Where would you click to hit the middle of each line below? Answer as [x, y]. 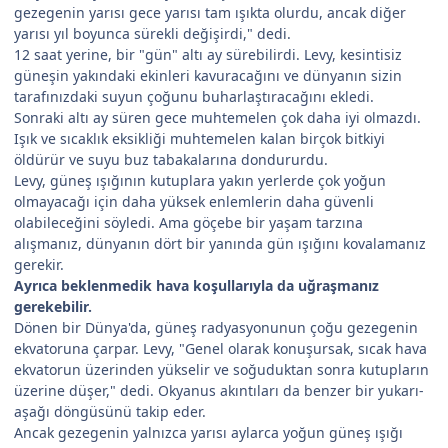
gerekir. [39, 264]
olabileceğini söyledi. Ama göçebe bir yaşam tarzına [188, 222]
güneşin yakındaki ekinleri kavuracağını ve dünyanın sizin [208, 75]
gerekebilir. [53, 306]
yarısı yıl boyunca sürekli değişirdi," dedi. [152, 33]
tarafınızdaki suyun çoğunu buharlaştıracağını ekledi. [194, 96]
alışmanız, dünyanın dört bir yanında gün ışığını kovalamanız [220, 243]
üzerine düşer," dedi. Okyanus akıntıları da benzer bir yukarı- [219, 390]
